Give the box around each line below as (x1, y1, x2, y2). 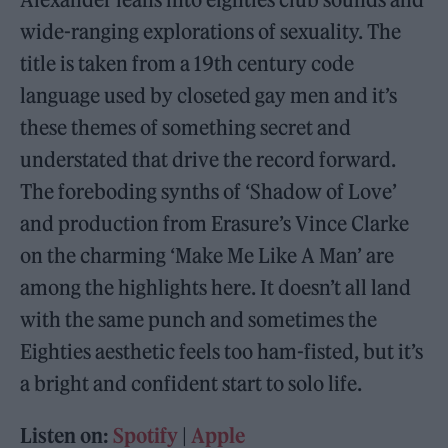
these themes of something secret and (20, 115, 352, 140)
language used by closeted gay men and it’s (20, 83, 398, 108)
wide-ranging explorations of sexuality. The (20, 19, 402, 44)
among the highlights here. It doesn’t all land (20, 275, 412, 300)
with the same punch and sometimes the (20, 307, 378, 332)
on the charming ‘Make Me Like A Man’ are (20, 243, 395, 268)
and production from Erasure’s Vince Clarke (20, 211, 410, 236)
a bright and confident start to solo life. (20, 371, 363, 396)
